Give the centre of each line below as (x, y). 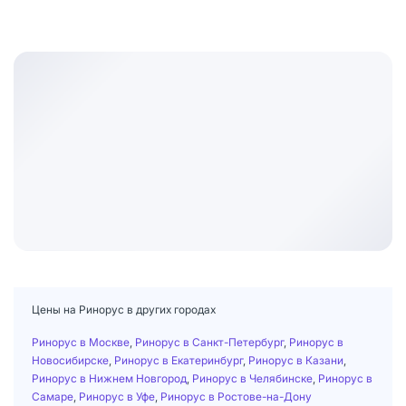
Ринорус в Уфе (117, 396)
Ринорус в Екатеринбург (179, 360)
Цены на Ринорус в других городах (124, 309)
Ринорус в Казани (296, 360)
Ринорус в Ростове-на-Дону (236, 396)
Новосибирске (70, 360)
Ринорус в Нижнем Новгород (109, 378)
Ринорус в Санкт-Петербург (209, 342)
